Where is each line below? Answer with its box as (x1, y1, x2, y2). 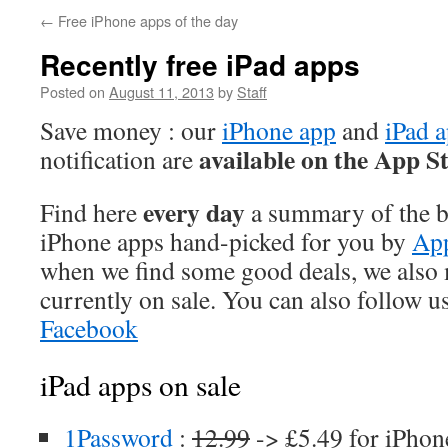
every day (143, 193, 245, 231)
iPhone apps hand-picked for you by (40, 224, 412, 258)
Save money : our (40, 113, 222, 147)
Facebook (40, 311, 138, 345)
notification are (40, 142, 199, 176)
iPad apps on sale (40, 365, 241, 404)
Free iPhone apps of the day (54, 10, 238, 31)
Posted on (40, 81, 105, 102)
